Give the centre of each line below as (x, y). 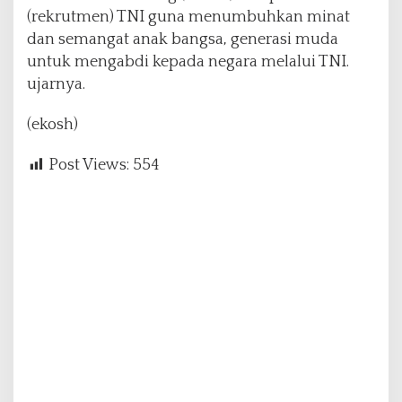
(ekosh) (52, 125)
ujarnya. (56, 85)
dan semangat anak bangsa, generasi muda (183, 40)
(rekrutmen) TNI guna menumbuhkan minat (188, 17)
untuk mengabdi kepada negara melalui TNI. (188, 62)
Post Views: (89, 166)
